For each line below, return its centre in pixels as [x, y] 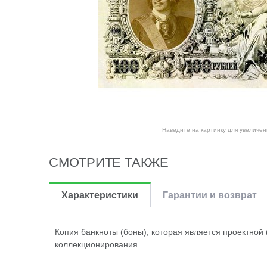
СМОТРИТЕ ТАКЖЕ [109, 162]
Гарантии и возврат [210, 195]
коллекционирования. [97, 244]
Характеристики [100, 195]
